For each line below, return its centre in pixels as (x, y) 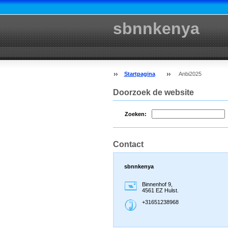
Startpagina (139, 74)
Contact (128, 144)
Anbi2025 (190, 74)
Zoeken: (135, 114)
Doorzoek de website (153, 92)
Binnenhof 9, (157, 184)
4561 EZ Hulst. (160, 190)
